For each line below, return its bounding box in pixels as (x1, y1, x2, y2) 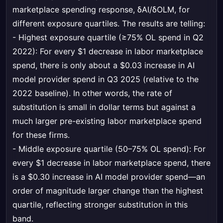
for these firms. (12, 130, 70, 140)
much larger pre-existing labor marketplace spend (12, 116, 202, 126)
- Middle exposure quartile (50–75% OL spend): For (12, 144, 206, 154)
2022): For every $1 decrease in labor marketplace (12, 46, 203, 57)
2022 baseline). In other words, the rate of (12, 88, 172, 99)
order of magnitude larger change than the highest (12, 186, 203, 196)
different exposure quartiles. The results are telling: (12, 18, 205, 29)
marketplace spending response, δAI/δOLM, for (12, 4, 190, 15)
